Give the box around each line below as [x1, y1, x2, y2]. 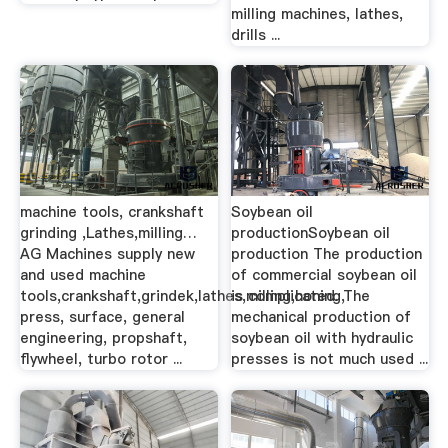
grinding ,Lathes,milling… [19, 223, 197, 243]
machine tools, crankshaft [19, 202, 204, 222]
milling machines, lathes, [231, 3, 404, 24]
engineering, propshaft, [19, 328, 187, 348]
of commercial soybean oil [231, 265, 418, 285]
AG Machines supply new [19, 244, 195, 264]
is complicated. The [231, 286, 371, 306]
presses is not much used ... [231, 349, 429, 369]
